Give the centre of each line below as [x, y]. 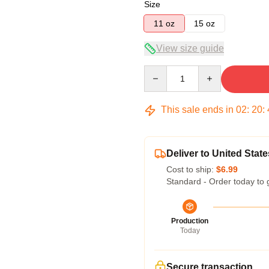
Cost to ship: [191, 169]
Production [190, 221]
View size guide [190, 48]
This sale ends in [197, 110]
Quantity [159, 71]
